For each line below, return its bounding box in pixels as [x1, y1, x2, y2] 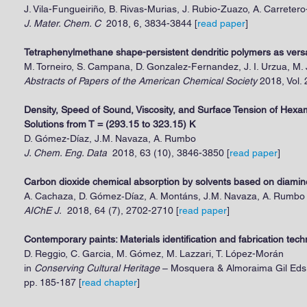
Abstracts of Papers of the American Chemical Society [24, 75, 257, 86]
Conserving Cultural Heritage [34, 262, 160, 273]
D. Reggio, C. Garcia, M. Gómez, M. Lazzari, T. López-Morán [24, 248, 284, 259]
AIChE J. [24, 205, 67, 216]
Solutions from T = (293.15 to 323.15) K [24, 119, 195, 130]
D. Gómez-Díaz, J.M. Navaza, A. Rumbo [24, 133, 196, 144]
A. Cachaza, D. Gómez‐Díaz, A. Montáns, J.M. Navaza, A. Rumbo [24, 191, 305, 201]
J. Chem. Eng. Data [24, 147, 107, 158]
